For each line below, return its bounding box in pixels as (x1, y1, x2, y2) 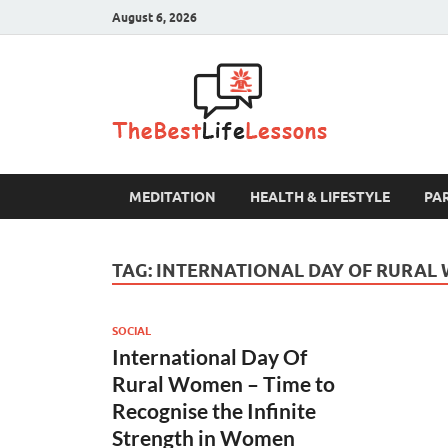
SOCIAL (112, 323, 151, 338)
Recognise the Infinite (112, 397, 316, 423)
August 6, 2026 (112, 9, 197, 25)
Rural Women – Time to (112, 370, 335, 396)
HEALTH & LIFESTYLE (250, 188, 390, 205)
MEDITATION (129, 188, 216, 205)
